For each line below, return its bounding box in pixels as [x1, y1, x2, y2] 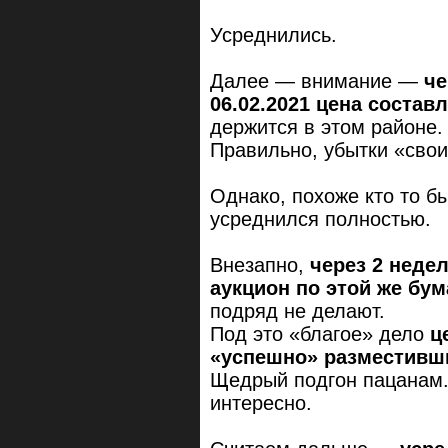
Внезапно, [210, 253, 310, 276]
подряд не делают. [210, 299, 385, 322]
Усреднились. [210, 23, 337, 46]
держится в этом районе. [210, 115, 443, 138]
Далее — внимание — [210, 69, 424, 92]
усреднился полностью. [210, 207, 431, 230]
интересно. [210, 391, 312, 414]
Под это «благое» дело [210, 322, 430, 345]
